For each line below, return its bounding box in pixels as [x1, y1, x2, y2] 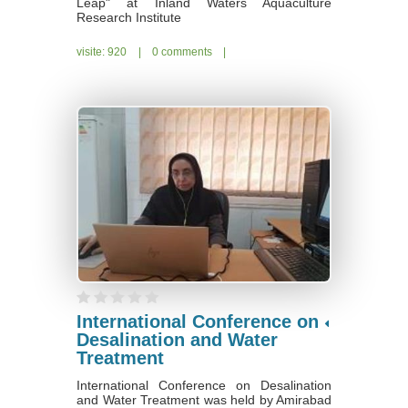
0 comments [152, 45, 212, 58]
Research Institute [76, 9, 181, 25]
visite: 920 [76, 45, 129, 58]
